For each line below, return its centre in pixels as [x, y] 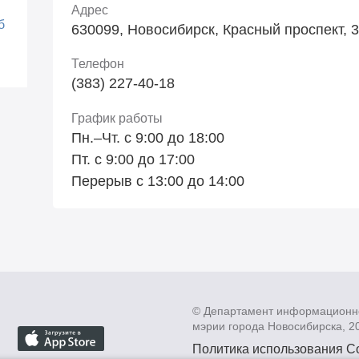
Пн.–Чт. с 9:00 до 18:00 [148, 138]
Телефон [98, 64]
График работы [117, 119]
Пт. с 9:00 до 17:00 [133, 160]
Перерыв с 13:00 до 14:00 [158, 182]
